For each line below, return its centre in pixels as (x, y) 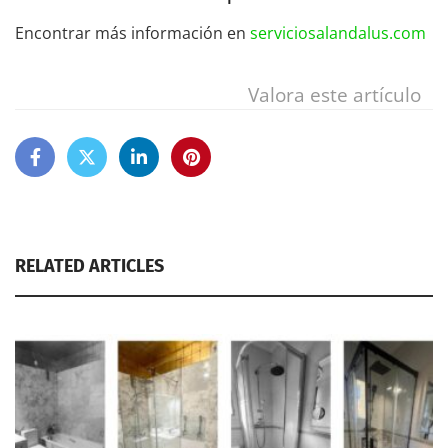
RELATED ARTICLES (89, 265)
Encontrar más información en (132, 32)
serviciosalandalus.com (338, 32)
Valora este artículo (334, 94)
